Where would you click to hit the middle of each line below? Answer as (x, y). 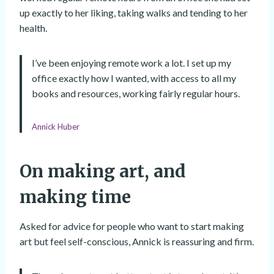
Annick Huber (56, 127)
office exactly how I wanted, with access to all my (134, 78)
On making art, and (103, 172)
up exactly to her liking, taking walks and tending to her (134, 13)
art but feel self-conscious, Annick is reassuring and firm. (137, 242)
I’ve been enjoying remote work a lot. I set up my (131, 63)
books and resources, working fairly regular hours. (136, 94)
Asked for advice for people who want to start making (132, 226)
